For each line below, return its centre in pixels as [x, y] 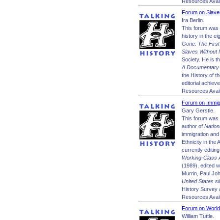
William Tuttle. [198, 216]
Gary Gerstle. [198, 110]
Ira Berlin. [193, 20]
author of [193, 126]
